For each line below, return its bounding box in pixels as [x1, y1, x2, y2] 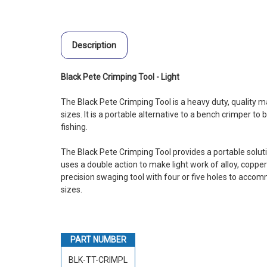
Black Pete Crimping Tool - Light [61, 72, 179, 82]
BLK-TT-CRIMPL [69, 255, 128, 265]
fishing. [61, 122, 88, 132]
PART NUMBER [70, 235, 126, 245]
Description [72, 40, 116, 51]
